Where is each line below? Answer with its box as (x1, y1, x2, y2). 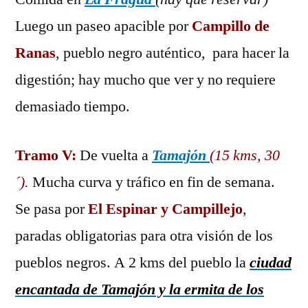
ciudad (250, 253, 291, 272)
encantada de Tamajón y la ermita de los (15, 280, 264, 299)
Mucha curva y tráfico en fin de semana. (32, 173, 275, 192)
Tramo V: (15, 146, 76, 165)
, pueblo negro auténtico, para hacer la (56, 43, 289, 63)
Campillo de (192, 16, 269, 36)
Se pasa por (15, 199, 88, 219)
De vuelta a (80, 146, 152, 165)
